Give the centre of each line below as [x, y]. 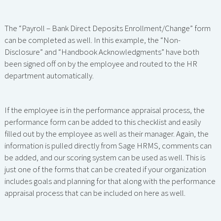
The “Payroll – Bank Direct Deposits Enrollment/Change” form [107, 28]
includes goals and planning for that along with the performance [110, 181]
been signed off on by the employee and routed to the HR [101, 64]
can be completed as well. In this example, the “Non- [92, 40]
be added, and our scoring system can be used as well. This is [105, 158]
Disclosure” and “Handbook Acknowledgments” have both [102, 52]
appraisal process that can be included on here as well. [95, 193]
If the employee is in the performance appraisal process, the [104, 110]
